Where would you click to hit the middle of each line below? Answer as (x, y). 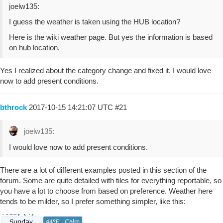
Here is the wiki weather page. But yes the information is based (111, 37)
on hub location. (34, 47)
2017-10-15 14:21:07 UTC (72, 107)
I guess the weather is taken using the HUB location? (95, 21)
